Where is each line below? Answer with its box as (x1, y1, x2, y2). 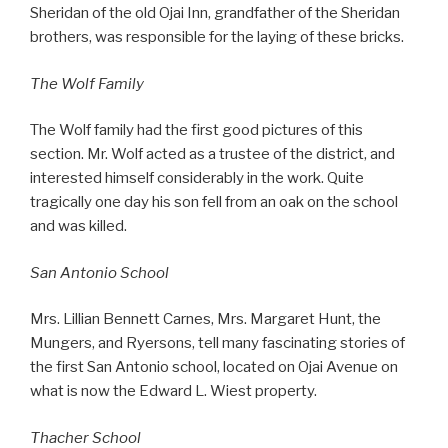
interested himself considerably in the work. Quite (30, 169, 364, 188)
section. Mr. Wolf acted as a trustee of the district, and (30, 145, 395, 164)
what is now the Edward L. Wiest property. (30, 382, 317, 401)
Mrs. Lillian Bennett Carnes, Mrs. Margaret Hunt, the (30, 310, 381, 329)
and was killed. (30, 217, 127, 236)
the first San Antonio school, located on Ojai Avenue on (30, 358, 398, 377)
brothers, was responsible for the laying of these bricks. (30, 28, 404, 47)
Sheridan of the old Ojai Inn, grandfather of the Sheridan (30, 4, 400, 23)
